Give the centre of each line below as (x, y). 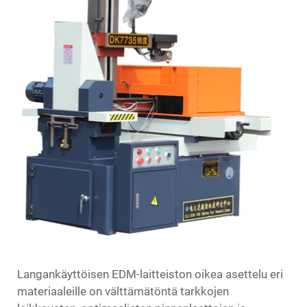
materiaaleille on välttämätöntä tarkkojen (123, 291)
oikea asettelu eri (239, 274)
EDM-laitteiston (153, 274)
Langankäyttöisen (64, 274)
